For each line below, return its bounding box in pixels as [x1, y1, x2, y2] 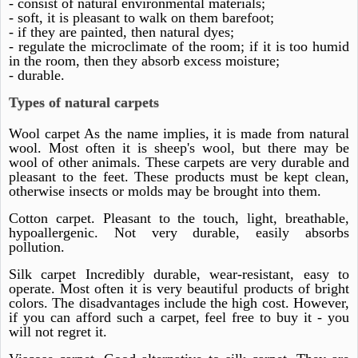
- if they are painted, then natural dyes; [9, 24, 234, 40]
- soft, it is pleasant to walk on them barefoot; [9, 10, 274, 26]
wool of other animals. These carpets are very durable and [9, 154, 349, 170]
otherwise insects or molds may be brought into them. [9, 183, 321, 199]
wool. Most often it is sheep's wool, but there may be [9, 140, 349, 156]
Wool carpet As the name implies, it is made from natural [9, 125, 349, 141]
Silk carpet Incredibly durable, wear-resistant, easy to [9, 266, 349, 282]
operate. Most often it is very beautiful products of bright [9, 280, 349, 296]
